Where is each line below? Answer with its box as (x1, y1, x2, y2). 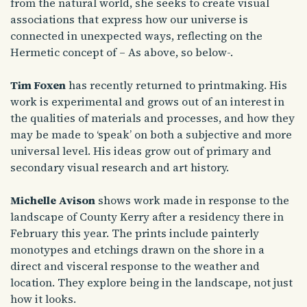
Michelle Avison (10, 192, 95, 208)
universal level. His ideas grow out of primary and (10, 143, 271, 158)
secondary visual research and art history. (10, 159, 229, 175)
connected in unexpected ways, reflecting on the (10, 27, 262, 43)
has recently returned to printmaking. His (66, 77, 287, 93)
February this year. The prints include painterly (10, 225, 259, 241)
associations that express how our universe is (10, 11, 248, 27)
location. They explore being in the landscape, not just (10, 274, 293, 290)
